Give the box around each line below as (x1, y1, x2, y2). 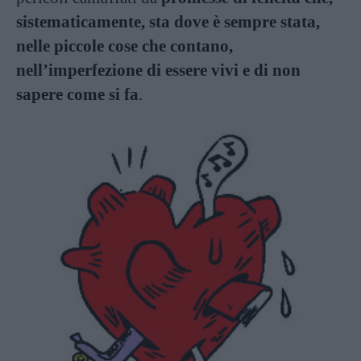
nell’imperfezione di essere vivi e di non (16, 60, 301, 80)
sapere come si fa (16, 84, 139, 104)
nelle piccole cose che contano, (16, 35, 233, 56)
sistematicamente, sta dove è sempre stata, (16, 11, 320, 31)
